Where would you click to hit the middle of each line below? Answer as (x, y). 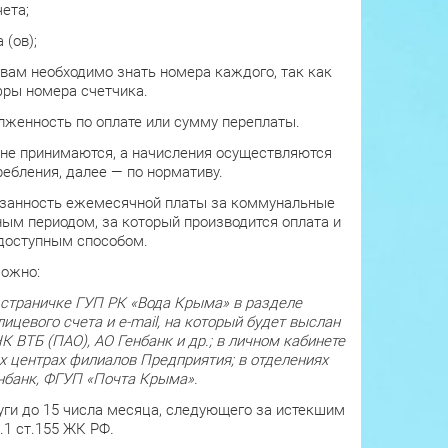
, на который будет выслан (248, 321)
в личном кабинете (281, 340)
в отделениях (283, 359)
